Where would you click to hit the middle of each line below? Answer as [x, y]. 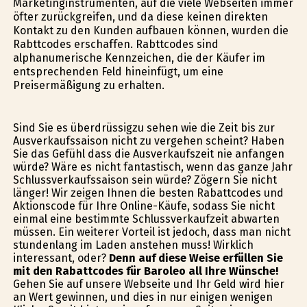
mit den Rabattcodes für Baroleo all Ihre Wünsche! [145, 271]
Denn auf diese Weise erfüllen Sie [196, 258]
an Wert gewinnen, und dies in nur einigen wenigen [143, 297]
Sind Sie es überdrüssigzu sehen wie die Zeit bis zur [144, 128]
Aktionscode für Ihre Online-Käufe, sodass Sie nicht [144, 206]
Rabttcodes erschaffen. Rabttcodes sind [115, 44]
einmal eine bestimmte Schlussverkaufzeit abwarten [146, 219]
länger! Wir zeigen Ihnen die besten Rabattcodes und [148, 193]
